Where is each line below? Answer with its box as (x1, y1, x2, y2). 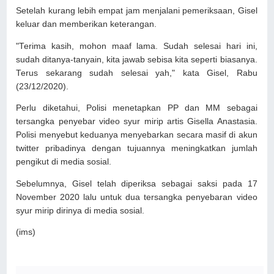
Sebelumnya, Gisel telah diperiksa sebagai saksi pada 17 (16, 179, 257, 188)
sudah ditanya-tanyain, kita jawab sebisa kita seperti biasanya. (16, 54, 257, 64)
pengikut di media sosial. (16, 157, 112, 167)
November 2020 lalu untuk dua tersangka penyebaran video (16, 192, 257, 202)
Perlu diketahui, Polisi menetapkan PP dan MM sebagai (16, 103, 257, 113)
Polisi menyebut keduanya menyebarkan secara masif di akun (16, 130, 257, 140)
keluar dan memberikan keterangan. (16, 20, 157, 29)
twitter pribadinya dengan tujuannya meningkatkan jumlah (16, 144, 257, 154)
